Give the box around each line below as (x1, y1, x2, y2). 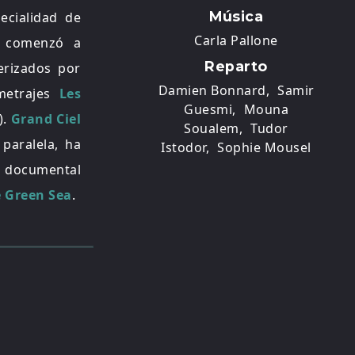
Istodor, (161, 139, 210, 156)
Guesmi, (184, 101, 236, 118)
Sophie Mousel (217, 139, 311, 156)
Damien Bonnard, (158, 82, 269, 99)
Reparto (204, 58, 268, 74)
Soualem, (184, 120, 243, 137)
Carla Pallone (194, 32, 278, 49)
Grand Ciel (10, 110, 82, 128)
